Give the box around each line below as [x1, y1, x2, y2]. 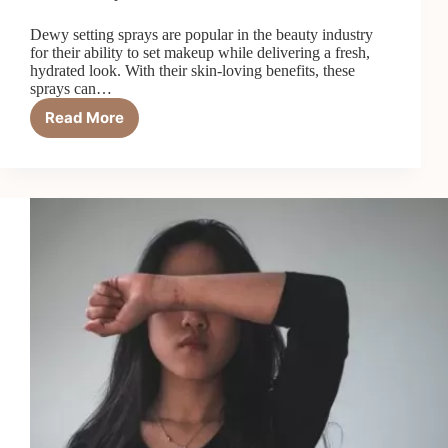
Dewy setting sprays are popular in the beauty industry [30, 25, 373, 43]
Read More [45, 108, 124, 128]
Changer [83, 287, 146, 307]
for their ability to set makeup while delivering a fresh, [30, 43, 370, 61]
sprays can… [30, 79, 112, 97]
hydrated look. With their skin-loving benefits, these [30, 61, 355, 79]
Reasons [83, 135, 145, 155]
